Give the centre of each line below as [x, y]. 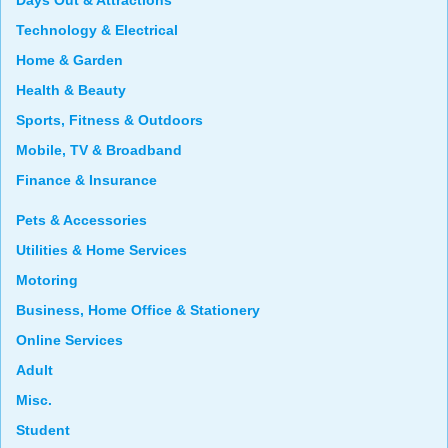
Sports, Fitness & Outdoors [109, 120]
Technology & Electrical [97, 30]
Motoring [47, 280]
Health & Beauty [71, 90]
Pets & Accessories [81, 220]
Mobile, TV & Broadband [99, 150]
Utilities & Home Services [101, 250]
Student [43, 430]
